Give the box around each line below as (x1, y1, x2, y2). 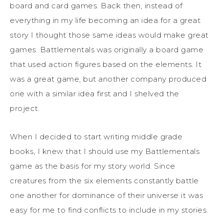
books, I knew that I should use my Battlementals (10, 146, 199, 156)
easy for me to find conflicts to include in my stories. (10, 205, 208, 215)
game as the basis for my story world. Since (10, 161, 175, 171)
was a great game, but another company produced (10, 74, 206, 84)
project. (10, 103, 40, 113)
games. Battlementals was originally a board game (10, 44, 203, 54)
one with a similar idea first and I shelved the (10, 88, 179, 98)
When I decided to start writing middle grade (10, 131, 182, 141)
